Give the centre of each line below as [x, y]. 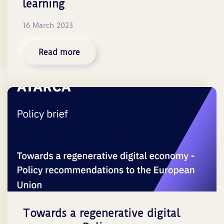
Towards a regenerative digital [101, 213]
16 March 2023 [48, 26]
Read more [59, 52]
